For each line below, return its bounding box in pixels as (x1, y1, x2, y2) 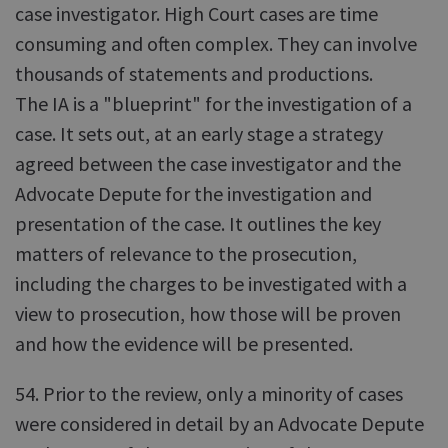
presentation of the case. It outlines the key (15, 211, 381, 236)
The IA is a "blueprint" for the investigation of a (15, 91, 412, 116)
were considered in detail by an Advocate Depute (15, 411, 424, 436)
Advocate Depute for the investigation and (15, 181, 372, 206)
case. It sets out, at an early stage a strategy (15, 121, 383, 146)
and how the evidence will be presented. (15, 331, 353, 356)
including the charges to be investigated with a (15, 271, 407, 296)
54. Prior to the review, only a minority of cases (15, 381, 403, 406)
